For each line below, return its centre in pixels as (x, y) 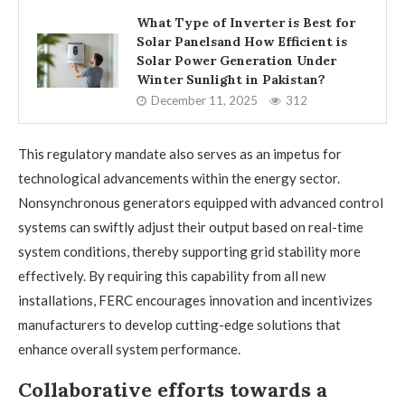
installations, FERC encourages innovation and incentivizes (195, 300)
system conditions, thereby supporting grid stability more (189, 251)
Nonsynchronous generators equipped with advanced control (201, 202)
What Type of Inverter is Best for (246, 23)
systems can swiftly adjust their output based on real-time (191, 227)
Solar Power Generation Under (236, 61)
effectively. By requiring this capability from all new (172, 276)
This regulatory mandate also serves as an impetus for (180, 154)
